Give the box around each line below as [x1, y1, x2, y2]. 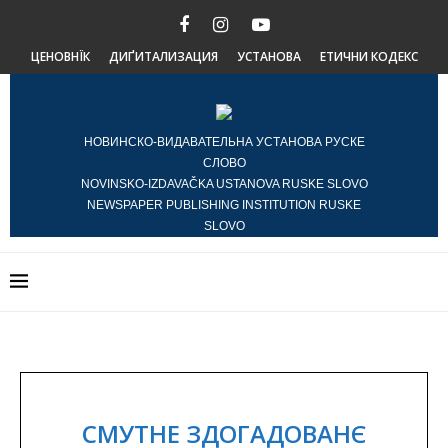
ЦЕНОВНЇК [30, 48, 90, 65]
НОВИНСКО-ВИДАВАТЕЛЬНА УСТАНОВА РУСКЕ [83, 135, 365, 149]
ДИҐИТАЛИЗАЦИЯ [108, 48, 218, 65]
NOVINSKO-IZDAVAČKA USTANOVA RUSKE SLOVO [80, 177, 368, 191]
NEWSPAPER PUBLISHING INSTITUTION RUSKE [87, 198, 361, 212]
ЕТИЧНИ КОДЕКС [319, 48, 418, 65]
